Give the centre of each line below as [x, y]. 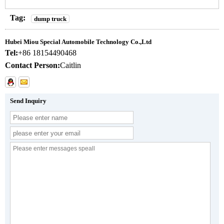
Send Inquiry [28, 101]
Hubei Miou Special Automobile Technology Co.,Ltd [78, 42]
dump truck [50, 19]
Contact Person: [32, 65]
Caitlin [70, 65]
